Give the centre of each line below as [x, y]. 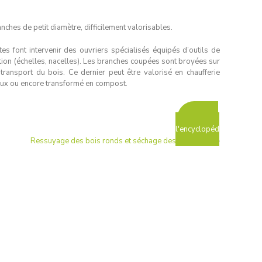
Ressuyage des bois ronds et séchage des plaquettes [123, 141]
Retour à [203, 118]
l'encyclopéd [197, 129]
